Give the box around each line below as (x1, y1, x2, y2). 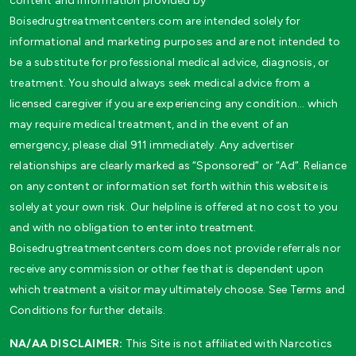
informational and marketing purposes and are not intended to (10, 34, 341, 48)
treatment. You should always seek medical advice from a (10, 75, 311, 90)
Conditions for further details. (10, 303, 166, 317)
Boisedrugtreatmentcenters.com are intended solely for (10, 14, 301, 28)
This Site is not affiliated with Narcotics (122, 336, 333, 350)
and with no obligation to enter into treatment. (10, 220, 257, 234)
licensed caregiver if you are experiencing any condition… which (10, 96, 339, 110)
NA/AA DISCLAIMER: (10, 336, 123, 350)
